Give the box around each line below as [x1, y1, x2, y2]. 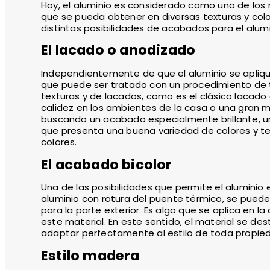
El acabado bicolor [41, 154, 172, 174]
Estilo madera [41, 246, 140, 266]
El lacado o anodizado [41, 40, 199, 60]
